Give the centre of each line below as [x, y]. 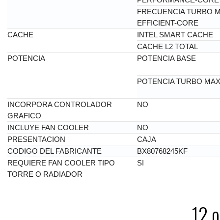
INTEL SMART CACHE [175, 34]
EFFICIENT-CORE [168, 23]
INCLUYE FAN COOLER [48, 127]
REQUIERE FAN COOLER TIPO [61, 163]
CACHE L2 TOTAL [167, 46]
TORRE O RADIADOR [45, 174]
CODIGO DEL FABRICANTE [55, 151]
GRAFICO [24, 115]
